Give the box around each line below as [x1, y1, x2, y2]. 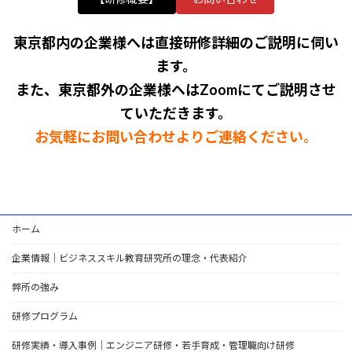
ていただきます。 [120, 104, 232, 123]
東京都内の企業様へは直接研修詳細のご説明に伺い [13, 34, 339, 52]
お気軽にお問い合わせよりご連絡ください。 [35, 128, 317, 146]
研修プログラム [12, 310, 78, 323]
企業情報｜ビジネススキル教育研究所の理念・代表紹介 [12, 252, 247, 265]
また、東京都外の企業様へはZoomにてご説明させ [16, 81, 336, 99]
